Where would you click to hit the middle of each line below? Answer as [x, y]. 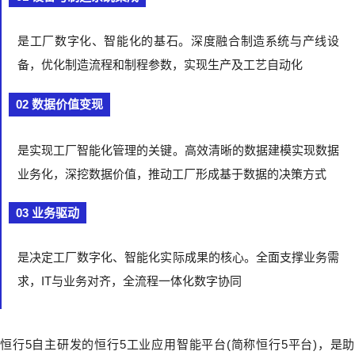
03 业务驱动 [48, 213]
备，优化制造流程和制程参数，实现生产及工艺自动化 [160, 65]
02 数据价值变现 [59, 105]
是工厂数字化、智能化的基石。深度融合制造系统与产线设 [178, 41]
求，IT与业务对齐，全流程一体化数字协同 [130, 281]
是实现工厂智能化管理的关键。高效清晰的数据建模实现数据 [178, 151]
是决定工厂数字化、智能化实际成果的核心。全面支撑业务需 [178, 258]
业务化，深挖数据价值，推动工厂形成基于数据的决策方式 [172, 174]
